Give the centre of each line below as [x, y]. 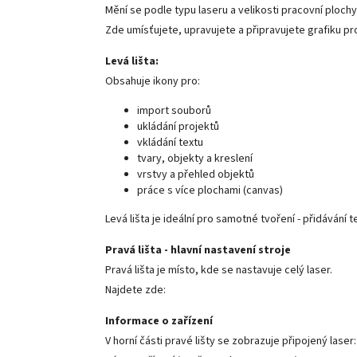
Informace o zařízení [159, 321]
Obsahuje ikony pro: [153, 81]
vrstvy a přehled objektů [196, 174]
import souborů [174, 110]
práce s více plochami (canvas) [210, 190]
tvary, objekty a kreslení [195, 158]
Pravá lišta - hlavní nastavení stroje [198, 250]
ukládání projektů [178, 126]
